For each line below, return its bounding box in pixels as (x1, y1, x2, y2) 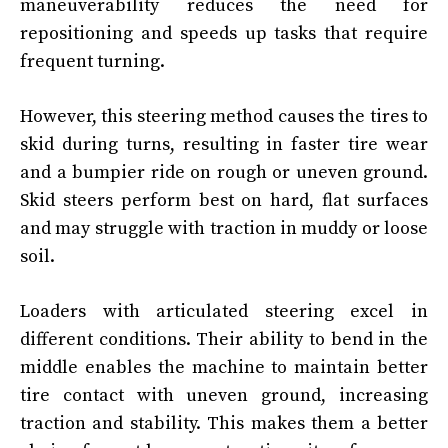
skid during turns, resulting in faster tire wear (20, 132, 428, 156)
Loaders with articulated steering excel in (20, 299, 428, 323)
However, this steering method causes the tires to (20, 104, 428, 128)
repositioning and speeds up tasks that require (20, 21, 428, 45)
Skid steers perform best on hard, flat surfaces (20, 188, 428, 212)
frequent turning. (20, 49, 165, 73)
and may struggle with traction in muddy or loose (20, 216, 428, 240)
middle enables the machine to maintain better (20, 355, 428, 379)
